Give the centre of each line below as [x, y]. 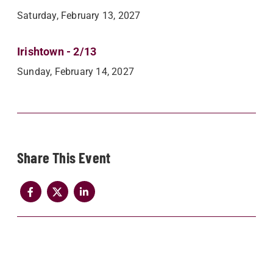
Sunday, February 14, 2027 [76, 71]
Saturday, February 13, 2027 [79, 15]
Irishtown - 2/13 [57, 51]
